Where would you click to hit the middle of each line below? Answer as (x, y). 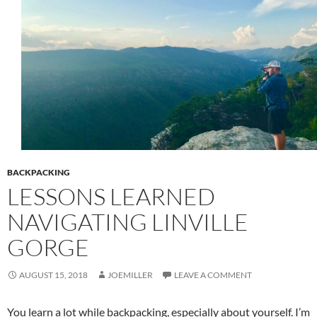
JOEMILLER (130, 275)
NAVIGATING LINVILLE (128, 222)
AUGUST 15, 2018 (53, 275)
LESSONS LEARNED (111, 196)
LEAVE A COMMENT (213, 275)
